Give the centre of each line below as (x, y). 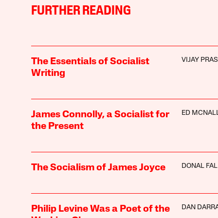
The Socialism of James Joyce (98, 168)
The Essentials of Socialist (90, 62)
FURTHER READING (81, 12)
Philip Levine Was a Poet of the (100, 209)
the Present (57, 127)
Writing (48, 74)
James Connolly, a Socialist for (100, 115)
